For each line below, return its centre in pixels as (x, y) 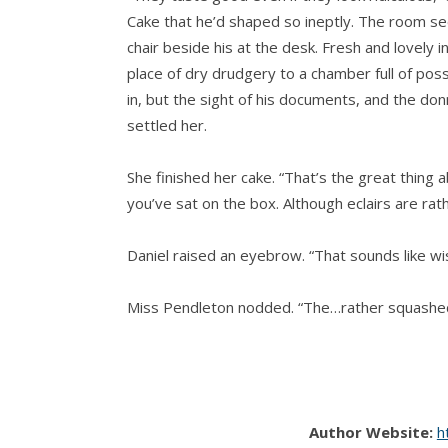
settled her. (167, 125)
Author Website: (370, 432)
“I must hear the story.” (207, 359)
